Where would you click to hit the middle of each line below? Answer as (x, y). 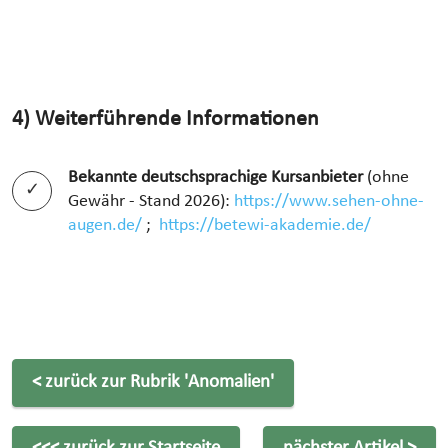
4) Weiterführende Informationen (165, 119)
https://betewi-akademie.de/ (265, 225)
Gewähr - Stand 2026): (151, 201)
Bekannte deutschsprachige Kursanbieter (217, 177)
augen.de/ (105, 225)
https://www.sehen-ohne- (329, 201)
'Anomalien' (229, 383)
